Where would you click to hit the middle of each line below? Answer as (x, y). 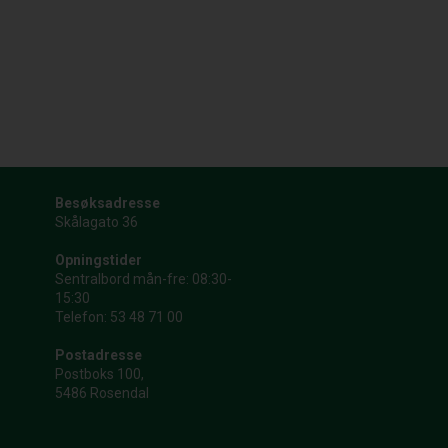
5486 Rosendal (101, 393)
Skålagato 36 (96, 222)
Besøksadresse (107, 203)
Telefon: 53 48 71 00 (118, 317)
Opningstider (98, 260)
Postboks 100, (99, 374)
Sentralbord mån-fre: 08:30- (143, 279)
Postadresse (98, 355)
